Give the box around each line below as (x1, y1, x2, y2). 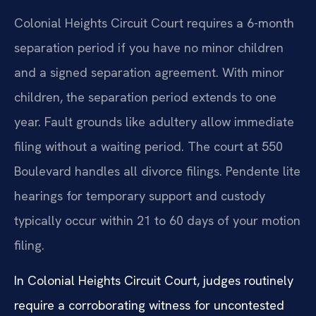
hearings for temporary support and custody (14, 188, 265, 205)
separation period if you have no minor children (14, 39, 284, 56)
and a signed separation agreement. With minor (14, 64, 284, 81)
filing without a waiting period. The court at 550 (14, 138, 283, 155)
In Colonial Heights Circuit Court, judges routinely (14, 272, 293, 288)
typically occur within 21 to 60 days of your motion (14, 212, 300, 229)
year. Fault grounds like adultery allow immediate (14, 114, 294, 130)
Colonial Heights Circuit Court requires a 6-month (14, 15, 294, 32)
